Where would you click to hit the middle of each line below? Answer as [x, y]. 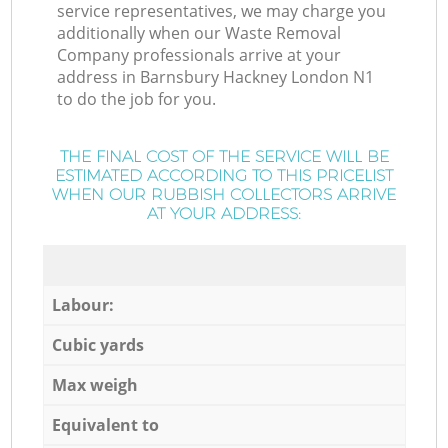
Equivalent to [105, 424]
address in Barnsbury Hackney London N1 [216, 77]
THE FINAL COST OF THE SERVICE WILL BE [224, 157]
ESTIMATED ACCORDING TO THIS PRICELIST [224, 176]
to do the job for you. [137, 99]
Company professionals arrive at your [199, 55]
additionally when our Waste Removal [199, 33]
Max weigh [94, 384]
